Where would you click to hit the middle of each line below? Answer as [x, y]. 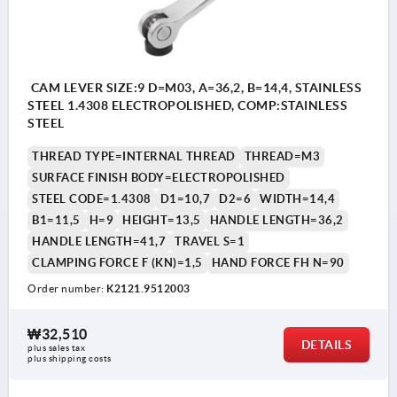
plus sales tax [56, 348]
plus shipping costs [70, 359]
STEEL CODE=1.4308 [92, 199]
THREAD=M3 [282, 157]
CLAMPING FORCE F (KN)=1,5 [117, 263]
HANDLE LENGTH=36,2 [276, 221]
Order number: [67, 289]
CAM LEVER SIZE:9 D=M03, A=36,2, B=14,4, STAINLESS [195, 88]
